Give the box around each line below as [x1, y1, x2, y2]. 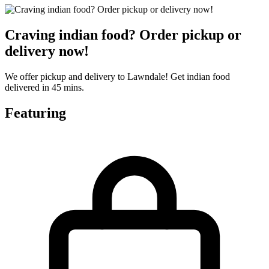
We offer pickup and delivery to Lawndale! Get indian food [5, 71, 230, 82]
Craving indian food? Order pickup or [5, 27, 241, 43]
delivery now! [5, 43, 89, 59]
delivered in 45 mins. [5, 82, 84, 92]
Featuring [5, 104, 66, 121]
